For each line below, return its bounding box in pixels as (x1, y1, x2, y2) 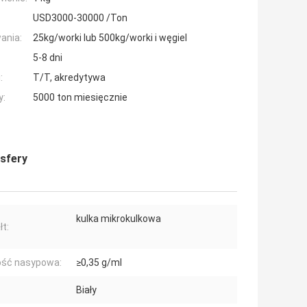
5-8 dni (33, 52, 62, 64)
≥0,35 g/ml (76, 257, 122, 269)
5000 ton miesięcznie (33, 92, 127, 103)
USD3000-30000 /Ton (33, 12, 127, 24)
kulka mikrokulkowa (76, 213, 161, 225)
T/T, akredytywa (33, 72, 106, 84)
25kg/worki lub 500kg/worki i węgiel (33, 32, 187, 44)
